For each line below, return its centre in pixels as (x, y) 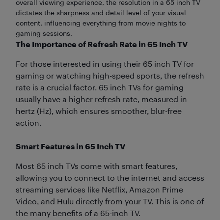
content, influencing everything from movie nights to (101, 23)
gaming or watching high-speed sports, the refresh (110, 75)
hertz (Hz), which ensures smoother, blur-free (99, 110)
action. (28, 122)
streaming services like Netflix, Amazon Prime (99, 189)
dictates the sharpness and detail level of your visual (101, 12)
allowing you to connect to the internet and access (110, 177)
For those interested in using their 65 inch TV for (105, 63)
